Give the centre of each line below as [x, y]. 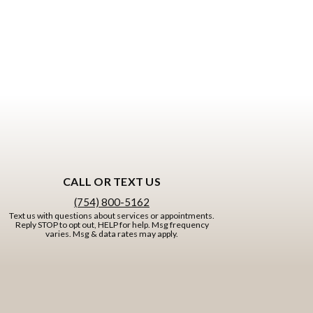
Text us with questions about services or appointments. [112, 216]
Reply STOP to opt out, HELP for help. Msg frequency [112, 225]
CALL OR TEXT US [112, 181]
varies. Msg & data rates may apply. [112, 234]
